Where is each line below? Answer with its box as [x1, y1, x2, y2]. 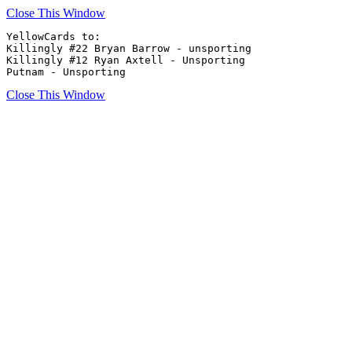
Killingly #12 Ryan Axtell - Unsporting [6, 54, 245, 66]
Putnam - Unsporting [6, 66, 126, 78]
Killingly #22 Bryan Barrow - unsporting [6, 42, 258, 54]
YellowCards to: [6, 31, 101, 42]
